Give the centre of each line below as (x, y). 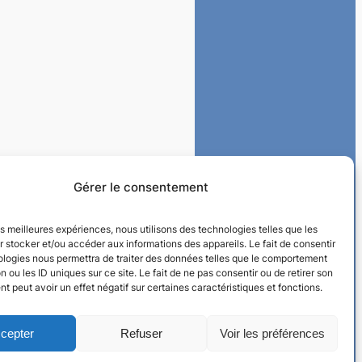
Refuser (141, 333)
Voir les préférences (272, 333)
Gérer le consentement (141, 187)
